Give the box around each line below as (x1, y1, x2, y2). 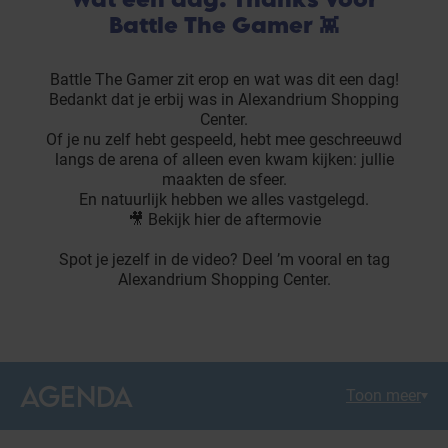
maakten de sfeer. (161, 170, 287, 190)
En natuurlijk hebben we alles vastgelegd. (79, 190, 369, 210)
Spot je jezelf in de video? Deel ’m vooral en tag (58, 250, 390, 270)
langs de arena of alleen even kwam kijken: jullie (54, 150, 394, 170)
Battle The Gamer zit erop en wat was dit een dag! (49, 70, 399, 90)
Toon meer (346, 386, 421, 406)
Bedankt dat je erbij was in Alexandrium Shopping (49, 90, 399, 110)
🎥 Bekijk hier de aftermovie (127, 210, 321, 230)
